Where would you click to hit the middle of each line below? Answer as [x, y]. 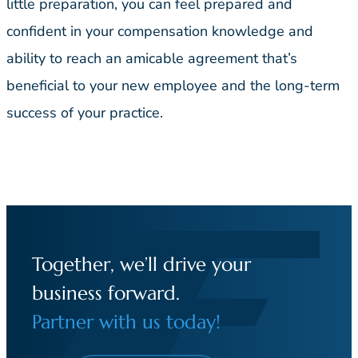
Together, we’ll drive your [141, 264]
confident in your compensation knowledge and [160, 32]
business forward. [106, 293]
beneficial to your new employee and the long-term [173, 86]
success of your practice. [85, 113]
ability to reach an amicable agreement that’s [152, 59]
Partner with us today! [126, 322]
